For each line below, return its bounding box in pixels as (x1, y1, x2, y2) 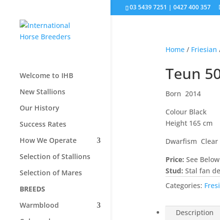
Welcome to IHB (20, 71, 73, 80)
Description (175, 208, 214, 217)
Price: (165, 155, 184, 164)
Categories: (165, 181, 204, 190)
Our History (20, 103, 59, 112)
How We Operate (20, 136, 77, 145)
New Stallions (20, 87, 65, 96)
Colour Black (165, 107, 207, 116)
